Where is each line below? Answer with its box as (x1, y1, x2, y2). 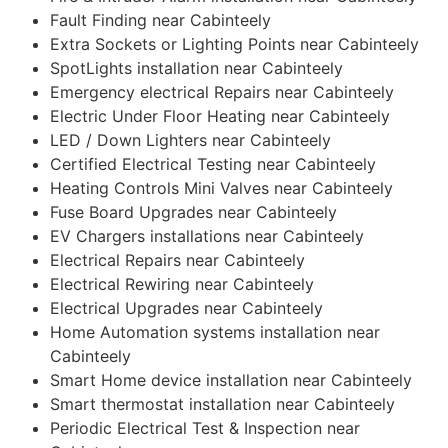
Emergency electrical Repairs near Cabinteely (50, 81, 394, 102)
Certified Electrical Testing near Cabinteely (50, 153, 376, 174)
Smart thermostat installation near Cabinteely (50, 393, 395, 414)
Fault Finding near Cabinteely (50, 9, 271, 30)
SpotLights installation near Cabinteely (50, 57, 343, 78)
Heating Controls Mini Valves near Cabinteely (50, 177, 393, 198)
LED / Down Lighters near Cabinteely (50, 129, 331, 150)
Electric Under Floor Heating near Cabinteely (50, 105, 390, 126)
